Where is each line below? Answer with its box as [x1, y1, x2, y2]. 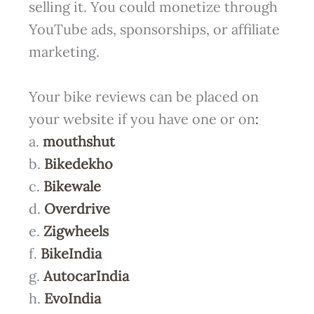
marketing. [28, 43, 100, 61]
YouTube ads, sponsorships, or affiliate [28, 20, 280, 39]
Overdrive [43, 200, 110, 218]
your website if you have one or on [28, 110, 255, 128]
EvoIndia [43, 289, 101, 308]
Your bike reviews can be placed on [28, 88, 259, 106]
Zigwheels [43, 222, 109, 240]
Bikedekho [43, 155, 113, 173]
